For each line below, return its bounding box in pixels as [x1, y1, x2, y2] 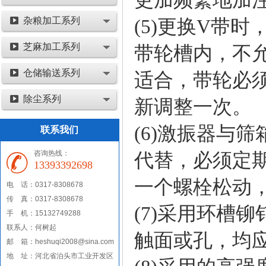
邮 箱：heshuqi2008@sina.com [7, 237, 114, 246]
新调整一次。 [134, 96, 252, 118]
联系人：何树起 [7, 223, 56, 232]
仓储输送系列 [23, 68, 81, 78]
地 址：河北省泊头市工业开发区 [7, 252, 113, 260]
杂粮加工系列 [23, 15, 81, 26]
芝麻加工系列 [23, 42, 81, 52]
